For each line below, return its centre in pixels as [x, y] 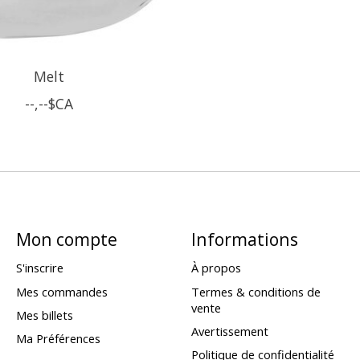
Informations [244, 239]
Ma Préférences [58, 338]
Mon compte [66, 239]
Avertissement [229, 331]
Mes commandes [61, 291]
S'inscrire [39, 268]
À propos [216, 268]
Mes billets [44, 315]
